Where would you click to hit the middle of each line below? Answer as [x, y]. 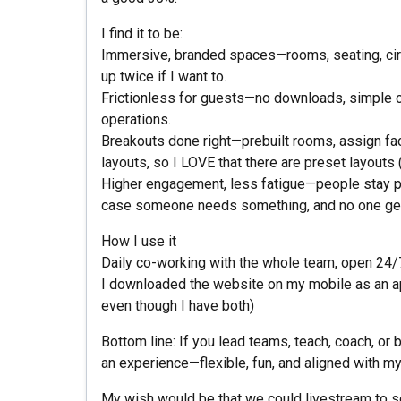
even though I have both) [178, 306]
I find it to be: [142, 34]
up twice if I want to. [164, 77]
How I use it [139, 241]
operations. [136, 119]
